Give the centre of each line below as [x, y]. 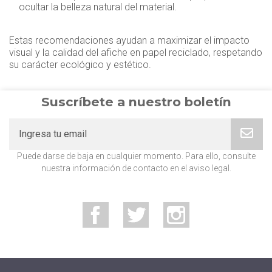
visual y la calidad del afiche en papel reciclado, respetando [136, 52]
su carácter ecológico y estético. [80, 64]
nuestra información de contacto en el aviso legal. [136, 168]
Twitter [164, 208]
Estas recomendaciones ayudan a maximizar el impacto [129, 40]
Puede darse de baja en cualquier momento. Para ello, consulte [136, 156]
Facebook [129, 208]
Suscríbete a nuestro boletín [136, 101]
